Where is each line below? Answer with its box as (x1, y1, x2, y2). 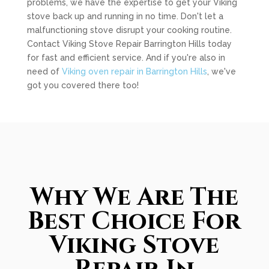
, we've (207, 67, 236, 76)
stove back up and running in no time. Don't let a (26, 11, 223, 21)
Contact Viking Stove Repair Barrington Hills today (26, 39, 232, 49)
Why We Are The (30, 181, 238, 214)
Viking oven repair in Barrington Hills (61, 67, 207, 76)
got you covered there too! (26, 80, 139, 90)
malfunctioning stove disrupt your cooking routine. (26, 25, 232, 35)
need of (26, 67, 62, 76)
